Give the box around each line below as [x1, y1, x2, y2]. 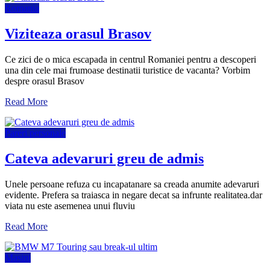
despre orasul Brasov [5, 75, 84, 86]
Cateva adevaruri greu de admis [5, 150, 204, 166]
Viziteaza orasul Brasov [5, 25, 151, 42]
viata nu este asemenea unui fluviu [5, 200, 135, 211]
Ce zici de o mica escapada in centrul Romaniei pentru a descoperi [5, 54, 256, 64]
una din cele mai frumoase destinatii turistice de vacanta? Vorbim [5, 64, 250, 75]
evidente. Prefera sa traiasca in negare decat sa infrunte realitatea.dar [5, 189, 262, 200]
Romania [5, 2, 39, 13]
